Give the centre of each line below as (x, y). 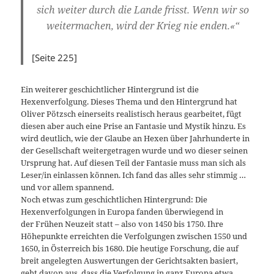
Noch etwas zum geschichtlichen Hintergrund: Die (114, 199)
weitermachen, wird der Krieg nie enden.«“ (143, 26)
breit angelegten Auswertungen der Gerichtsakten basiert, (130, 260)
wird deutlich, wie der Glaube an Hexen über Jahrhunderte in (135, 138)
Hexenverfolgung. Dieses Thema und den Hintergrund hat (129, 101)
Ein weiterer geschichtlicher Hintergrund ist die (110, 89)
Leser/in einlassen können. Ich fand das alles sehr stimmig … (134, 175)
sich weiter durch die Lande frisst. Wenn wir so (143, 10)
